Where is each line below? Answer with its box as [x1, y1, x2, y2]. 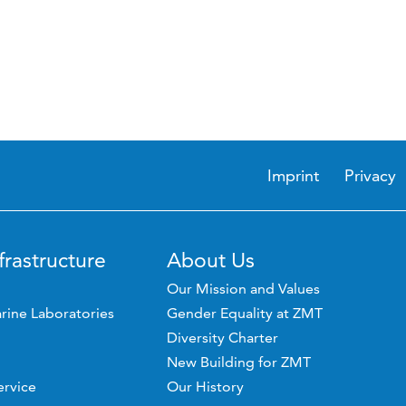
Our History [166, 378, 244, 395]
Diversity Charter [166, 329, 278, 346]
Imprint [267, 165, 320, 186]
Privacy [344, 165, 397, 186]
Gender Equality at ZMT [166, 304, 323, 322]
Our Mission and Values [166, 280, 320, 297]
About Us [166, 247, 255, 273]
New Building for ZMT [166, 353, 311, 371]
